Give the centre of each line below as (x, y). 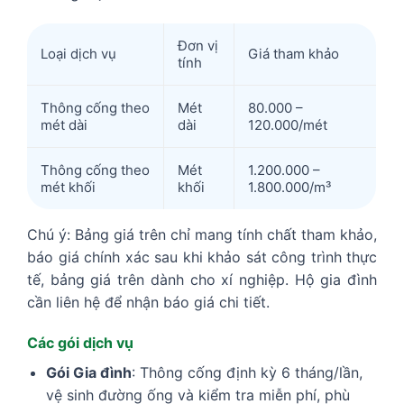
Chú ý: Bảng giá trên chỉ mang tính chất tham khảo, (202, 234)
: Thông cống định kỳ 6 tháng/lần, (247, 373)
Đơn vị (198, 45)
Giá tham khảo (294, 53)
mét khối (68, 187)
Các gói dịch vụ (82, 343)
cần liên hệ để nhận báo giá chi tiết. (148, 302)
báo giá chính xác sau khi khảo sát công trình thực (202, 257)
